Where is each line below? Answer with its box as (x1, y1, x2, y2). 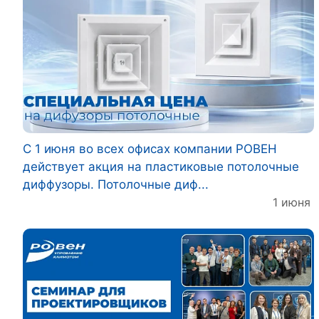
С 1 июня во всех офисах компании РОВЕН (23, 142, 277, 156)
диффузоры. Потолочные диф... (23, 177, 209, 192)
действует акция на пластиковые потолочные (23, 159, 299, 174)
